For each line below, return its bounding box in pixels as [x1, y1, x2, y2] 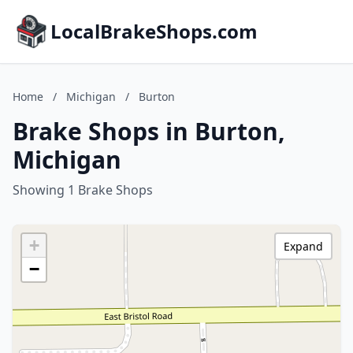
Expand [284, 239, 323, 254]
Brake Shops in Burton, [13, 115, 285, 147]
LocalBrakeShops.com [50, 18, 258, 44]
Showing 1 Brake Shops [13, 181, 153, 199]
